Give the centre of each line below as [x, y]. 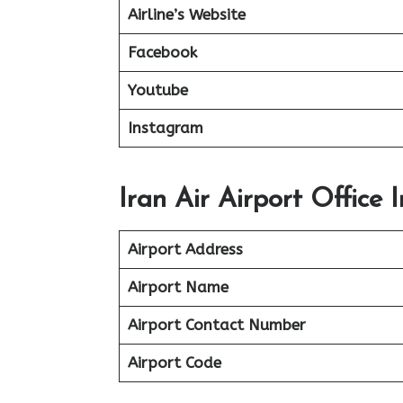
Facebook [162, 52]
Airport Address [185, 249]
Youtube [157, 90]
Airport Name [178, 287]
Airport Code [174, 363]
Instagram [165, 127]
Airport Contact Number [216, 325]
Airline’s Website [186, 14]
